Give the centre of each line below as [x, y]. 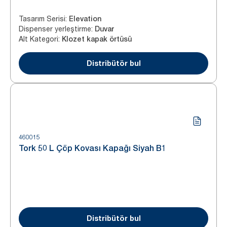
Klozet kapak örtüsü [97, 39]
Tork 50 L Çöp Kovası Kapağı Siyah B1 [92, 148]
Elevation [85, 19]
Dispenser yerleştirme [55, 29]
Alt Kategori [39, 39]
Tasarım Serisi [42, 18]
